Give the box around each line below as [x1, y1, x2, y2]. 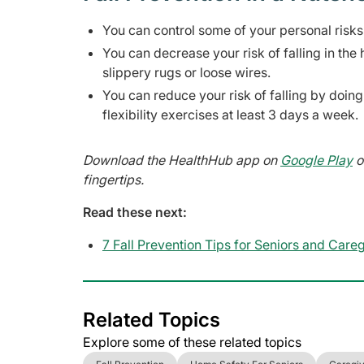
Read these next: [83, 204, 187, 221]
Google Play [280, 152, 353, 169]
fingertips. [83, 171, 144, 188]
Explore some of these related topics [83, 334, 301, 351]
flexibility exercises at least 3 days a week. [102, 106, 362, 123]
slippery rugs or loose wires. [102, 64, 271, 81]
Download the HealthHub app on [83, 152, 280, 169]
